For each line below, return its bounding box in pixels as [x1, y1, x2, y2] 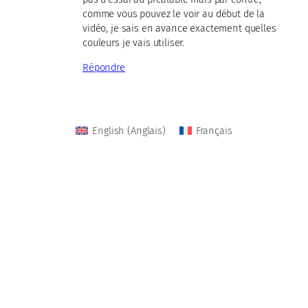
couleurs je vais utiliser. [82, 36, 185, 49]
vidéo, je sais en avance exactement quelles [82, 22, 276, 35]
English [92, 124, 125, 137]
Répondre [82, 60, 125, 74]
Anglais [131, 124, 162, 137]
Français [195, 124, 232, 137]
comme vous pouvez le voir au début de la [82, 8, 265, 21]
